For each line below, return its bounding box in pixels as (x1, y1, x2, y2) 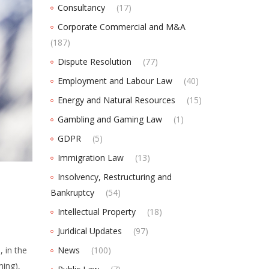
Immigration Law (57, 152, 124, 164)
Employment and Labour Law (57, 75, 172, 87)
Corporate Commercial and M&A (57, 21, 186, 33)
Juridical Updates (57, 225, 122, 237)
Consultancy (57, 2, 105, 14)
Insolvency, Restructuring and (57, 171, 172, 183)
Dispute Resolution (57, 56, 131, 68)
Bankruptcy (50, 187, 94, 199)
